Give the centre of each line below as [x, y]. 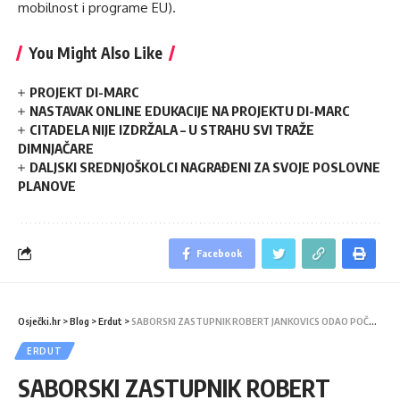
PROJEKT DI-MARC [85, 92]
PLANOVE [47, 185]
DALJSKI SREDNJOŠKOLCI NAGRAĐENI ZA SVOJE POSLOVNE [205, 167]
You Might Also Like [96, 52]
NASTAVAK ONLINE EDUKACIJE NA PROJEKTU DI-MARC [190, 110]
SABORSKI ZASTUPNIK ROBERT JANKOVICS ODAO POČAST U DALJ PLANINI [250, 321]
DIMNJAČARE [56, 148]
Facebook [219, 253]
